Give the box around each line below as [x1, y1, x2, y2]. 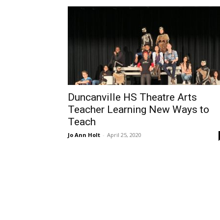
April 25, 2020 [107, 131, 141, 138]
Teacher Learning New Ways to [68, 104, 209, 115]
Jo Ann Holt [68, 131, 100, 138]
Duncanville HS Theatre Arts [68, 91, 197, 103]
